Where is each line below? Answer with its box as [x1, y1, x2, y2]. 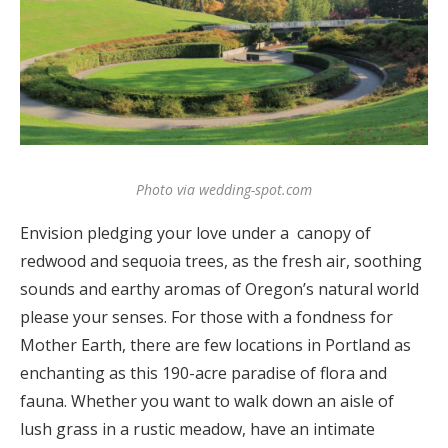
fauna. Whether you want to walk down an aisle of [20, 390, 394, 413]
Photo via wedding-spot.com [136, 180, 312, 200]
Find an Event [167, 89, 281, 109]
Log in [199, 9, 249, 29]
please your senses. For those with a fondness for [20, 306, 393, 329]
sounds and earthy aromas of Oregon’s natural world [20, 278, 419, 301]
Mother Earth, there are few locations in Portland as [20, 334, 411, 357]
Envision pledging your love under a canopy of [20, 222, 371, 245]
